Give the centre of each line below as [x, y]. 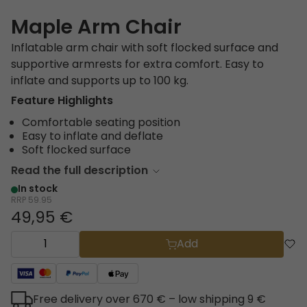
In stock [38, 190]
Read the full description [79, 172]
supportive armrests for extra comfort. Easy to [137, 65]
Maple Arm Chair [96, 29]
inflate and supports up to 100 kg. [100, 82]
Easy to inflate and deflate [93, 137]
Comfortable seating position [101, 124]
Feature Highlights [62, 102]
